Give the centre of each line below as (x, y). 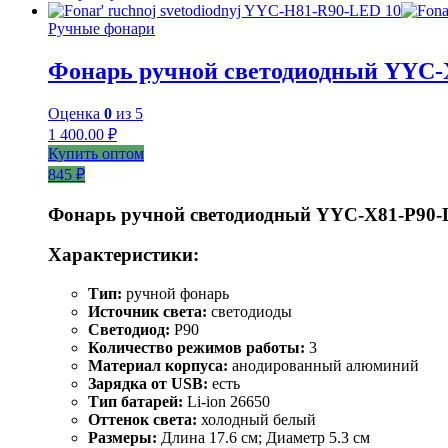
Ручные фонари (101, 29)
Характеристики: (123, 255)
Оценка (76, 113)
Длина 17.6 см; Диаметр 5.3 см (263, 437)
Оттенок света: (142, 419)
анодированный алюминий (323, 365)
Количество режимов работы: (196, 347)
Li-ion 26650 (226, 401)
